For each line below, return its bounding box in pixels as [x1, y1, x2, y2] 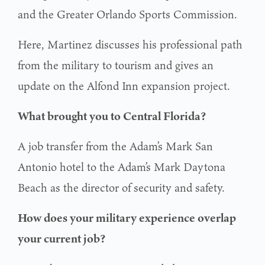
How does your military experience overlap [18, 209, 236, 226]
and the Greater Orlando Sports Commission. [18, 5, 237, 22]
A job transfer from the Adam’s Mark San [18, 137, 213, 154]
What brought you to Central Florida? [18, 107, 206, 124]
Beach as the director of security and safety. [18, 179, 225, 196]
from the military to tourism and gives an [18, 56, 214, 73]
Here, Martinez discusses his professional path [18, 35, 243, 53]
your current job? [18, 230, 105, 247]
